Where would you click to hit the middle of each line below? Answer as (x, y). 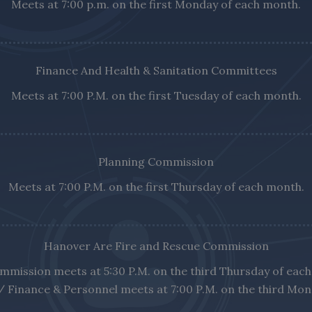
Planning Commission (156, 162)
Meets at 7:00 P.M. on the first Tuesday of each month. (156, 95)
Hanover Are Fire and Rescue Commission (156, 246)
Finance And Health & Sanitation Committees (156, 70)
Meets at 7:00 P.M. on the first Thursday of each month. (156, 187)
